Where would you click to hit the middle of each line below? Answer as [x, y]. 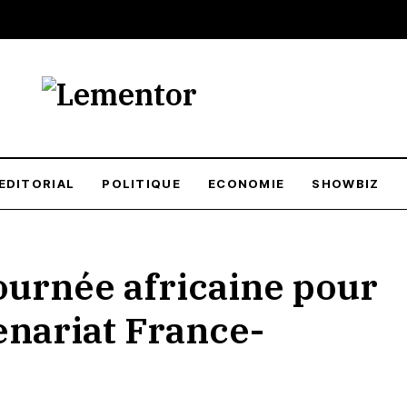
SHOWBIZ [346, 184]
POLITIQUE [141, 184]
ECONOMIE [246, 184]
